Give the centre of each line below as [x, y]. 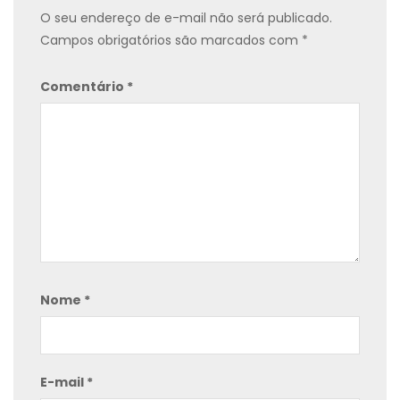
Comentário [83, 87]
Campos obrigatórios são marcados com [171, 41]
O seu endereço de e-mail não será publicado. [186, 18]
